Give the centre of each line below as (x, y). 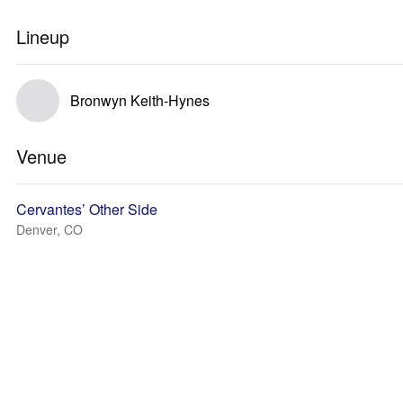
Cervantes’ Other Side (87, 209)
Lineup (43, 36)
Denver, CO (49, 229)
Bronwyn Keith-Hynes (140, 100)
